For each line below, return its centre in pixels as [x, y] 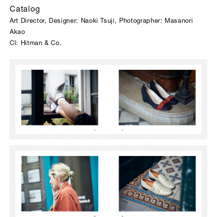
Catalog [25, 10]
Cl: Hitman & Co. [36, 44]
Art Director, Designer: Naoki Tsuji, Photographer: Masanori [101, 22]
